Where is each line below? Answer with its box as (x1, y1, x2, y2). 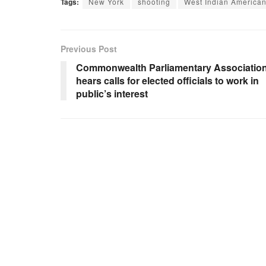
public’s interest (76, 86, 148, 100)
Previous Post (61, 42, 117, 55)
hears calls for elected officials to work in (76, 73, 259, 87)
